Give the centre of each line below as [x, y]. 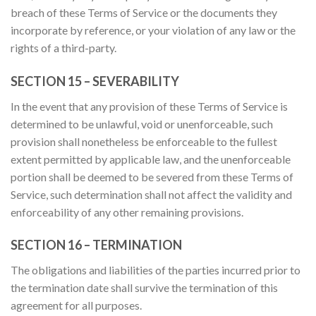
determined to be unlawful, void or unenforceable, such [142, 123]
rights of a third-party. [63, 47]
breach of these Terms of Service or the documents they [144, 12]
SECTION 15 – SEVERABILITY [95, 81]
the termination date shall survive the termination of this [144, 288]
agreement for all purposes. [76, 305]
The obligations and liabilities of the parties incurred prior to [156, 270]
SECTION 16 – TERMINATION [96, 245]
